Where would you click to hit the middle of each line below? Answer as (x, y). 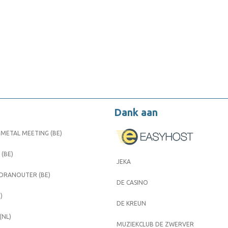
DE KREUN (131, 204)
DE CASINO (132, 183)
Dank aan (136, 113)
